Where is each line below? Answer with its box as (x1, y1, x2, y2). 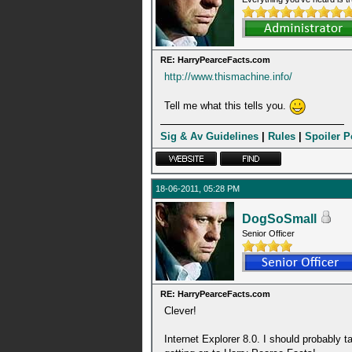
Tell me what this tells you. (164, 99, 289, 112)
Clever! (164, 305, 196, 317)
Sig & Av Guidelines (160, 130, 258, 142)
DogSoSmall (242, 212, 317, 225)
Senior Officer (242, 229, 295, 238)
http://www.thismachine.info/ (164, 71, 292, 82)
